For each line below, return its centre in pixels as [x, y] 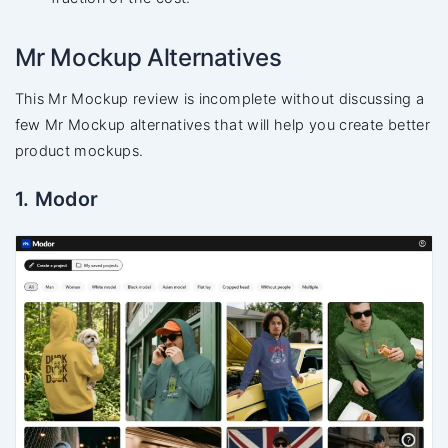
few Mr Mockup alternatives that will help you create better [222, 125]
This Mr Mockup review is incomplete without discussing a [219, 99]
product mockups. [79, 151]
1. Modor [56, 199]
